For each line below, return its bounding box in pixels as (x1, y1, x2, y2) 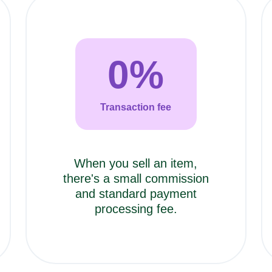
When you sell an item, (74, 156, 198, 170)
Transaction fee (100, 101, 172, 112)
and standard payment (75, 186, 197, 200)
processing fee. (94, 202, 177, 216)
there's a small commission (63, 171, 209, 185)
